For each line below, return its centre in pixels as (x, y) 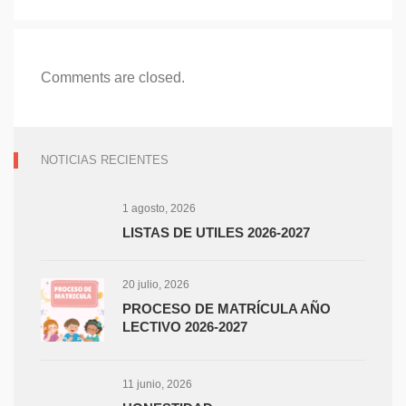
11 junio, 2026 (157, 384)
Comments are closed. (113, 77)
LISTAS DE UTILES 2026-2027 (216, 232)
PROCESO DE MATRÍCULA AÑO (227, 308)
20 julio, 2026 (156, 284)
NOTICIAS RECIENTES (105, 159)
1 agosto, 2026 (159, 208)
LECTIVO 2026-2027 (185, 326)
